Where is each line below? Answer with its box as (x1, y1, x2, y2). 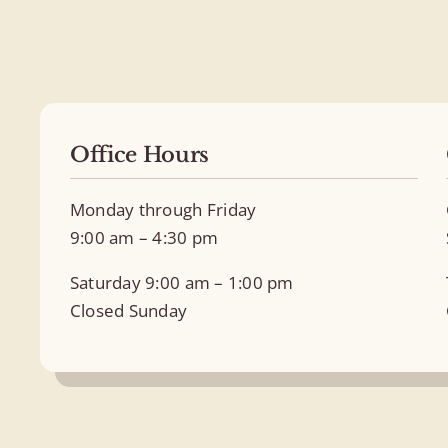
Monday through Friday (69, 198, 257, 222)
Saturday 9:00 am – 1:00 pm (69, 271, 294, 295)
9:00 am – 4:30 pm (69, 226, 219, 250)
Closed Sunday (69, 299, 188, 323)
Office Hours (69, 142, 210, 169)
